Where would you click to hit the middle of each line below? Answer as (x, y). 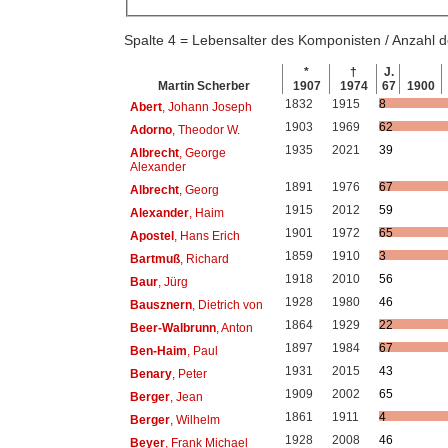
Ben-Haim (158, 350)
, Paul (202, 350)
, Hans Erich (206, 235)
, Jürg (172, 281)
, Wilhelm (194, 419)
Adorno (150, 129)
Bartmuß (154, 258)
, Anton (234, 327)
